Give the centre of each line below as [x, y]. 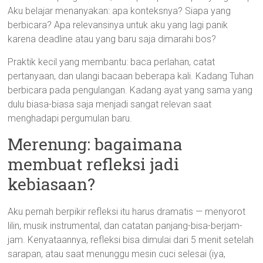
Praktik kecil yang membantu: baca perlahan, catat [112, 62]
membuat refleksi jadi [94, 164]
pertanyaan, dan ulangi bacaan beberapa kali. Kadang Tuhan [131, 76]
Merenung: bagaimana [95, 144]
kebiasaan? [52, 184]
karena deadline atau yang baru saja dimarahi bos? [112, 39]
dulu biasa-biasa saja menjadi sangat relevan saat [110, 104]
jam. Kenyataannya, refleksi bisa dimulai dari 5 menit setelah [131, 240]
